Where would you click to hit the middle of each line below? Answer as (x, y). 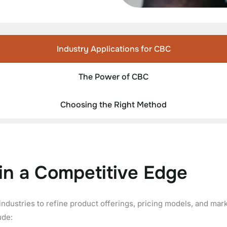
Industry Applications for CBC (113, 49)
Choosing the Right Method (113, 104)
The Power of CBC (113, 77)
